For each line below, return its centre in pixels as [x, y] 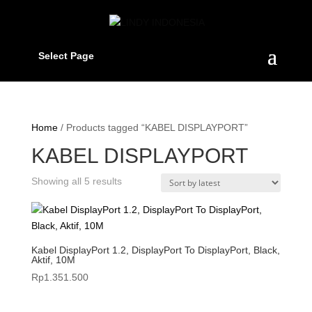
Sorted [135, 180]
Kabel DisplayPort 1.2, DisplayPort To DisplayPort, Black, [155, 250]
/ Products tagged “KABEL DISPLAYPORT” [153, 127]
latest [133, 212]
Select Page [66, 55]
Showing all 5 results [76, 181]
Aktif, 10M [53, 260]
